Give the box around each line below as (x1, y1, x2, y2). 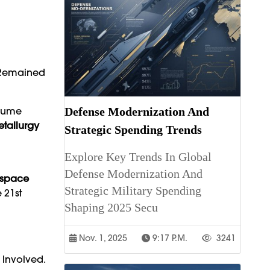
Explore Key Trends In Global (64, 150, 212, 164)
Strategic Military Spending (64, 184, 201, 198)
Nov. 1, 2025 (77, 233, 127, 244)
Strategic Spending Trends (64, 123, 202, 137)
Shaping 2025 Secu (64, 201, 158, 215)
